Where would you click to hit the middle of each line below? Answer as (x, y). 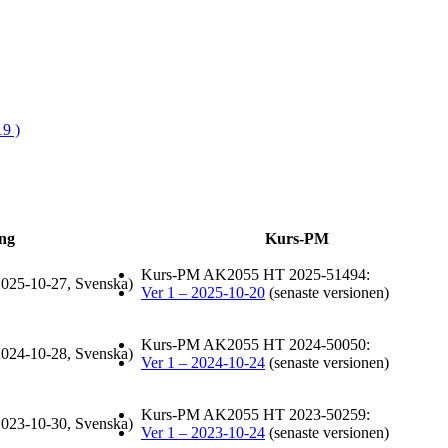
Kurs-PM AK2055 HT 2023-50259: (255, 415)
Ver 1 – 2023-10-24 (203, 433)
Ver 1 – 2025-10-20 (203, 293)
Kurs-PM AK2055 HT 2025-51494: (255, 275)
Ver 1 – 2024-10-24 (203, 363)
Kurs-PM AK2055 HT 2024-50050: (255, 345)
